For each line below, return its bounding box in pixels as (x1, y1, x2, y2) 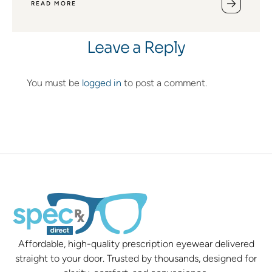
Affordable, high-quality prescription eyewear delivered (18, 238, 254, 250)
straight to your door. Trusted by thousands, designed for (15, 253, 257, 265)
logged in (82, 77, 121, 89)
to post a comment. (121, 77, 207, 89)
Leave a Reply (87, 38, 185, 58)
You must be (27, 77, 82, 89)
